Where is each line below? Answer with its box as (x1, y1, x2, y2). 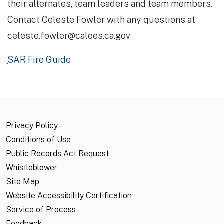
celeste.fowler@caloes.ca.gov (7, 30, 130, 41)
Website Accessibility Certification (6, 191, 132, 201)
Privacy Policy (6, 121, 58, 131)
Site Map (6, 177, 39, 187)
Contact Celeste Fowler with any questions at (7, 14, 195, 25)
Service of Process (6, 205, 76, 215)
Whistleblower (6, 163, 57, 173)
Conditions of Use (6, 135, 71, 145)
